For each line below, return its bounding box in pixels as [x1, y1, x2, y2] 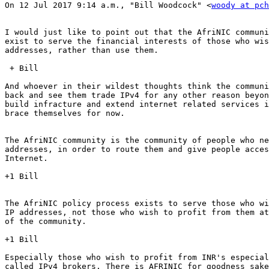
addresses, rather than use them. [5, 45, 159, 55]
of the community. [5, 216, 86, 226]
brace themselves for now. [5, 108, 125, 118]
